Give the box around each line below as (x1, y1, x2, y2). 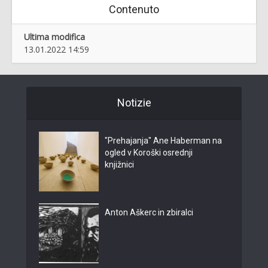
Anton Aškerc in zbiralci (105, 208, 193, 218)
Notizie (117, 96, 151, 109)
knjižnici (105, 160, 134, 170)
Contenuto (109, 3, 159, 16)
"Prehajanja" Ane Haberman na (105, 136, 222, 146)
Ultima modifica (24, 31, 85, 43)
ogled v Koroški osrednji (105, 148, 193, 158)
